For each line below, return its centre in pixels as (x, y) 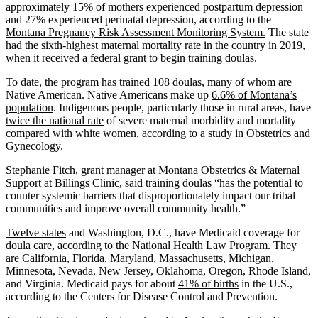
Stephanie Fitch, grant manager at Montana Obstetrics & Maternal (153, 170)
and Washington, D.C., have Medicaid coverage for (183, 232)
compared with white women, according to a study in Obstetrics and (158, 133)
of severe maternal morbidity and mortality (200, 120)
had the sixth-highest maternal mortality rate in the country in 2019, (155, 45)
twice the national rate (55, 120)
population (29, 107)
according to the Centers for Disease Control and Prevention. (142, 296)
